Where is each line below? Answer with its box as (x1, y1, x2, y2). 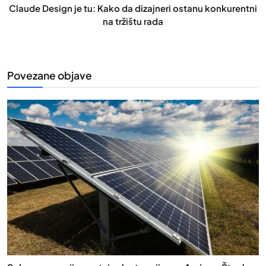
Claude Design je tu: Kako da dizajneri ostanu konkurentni (9, 2, 257, 14)
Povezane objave (7, 68, 92, 82)
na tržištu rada (103, 15, 163, 27)
